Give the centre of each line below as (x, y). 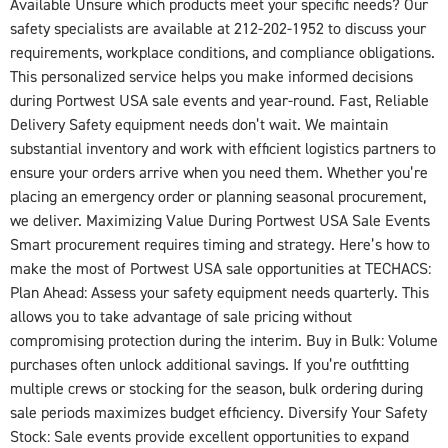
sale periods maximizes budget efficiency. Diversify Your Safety (218, 413)
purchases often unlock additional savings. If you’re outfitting (209, 365)
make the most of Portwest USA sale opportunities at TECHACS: (220, 269)
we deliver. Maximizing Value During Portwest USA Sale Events (220, 221)
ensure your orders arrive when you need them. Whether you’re (219, 173)
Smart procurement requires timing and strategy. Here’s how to (220, 245)
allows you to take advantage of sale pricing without (181, 317)
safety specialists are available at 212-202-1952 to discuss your (218, 29)
